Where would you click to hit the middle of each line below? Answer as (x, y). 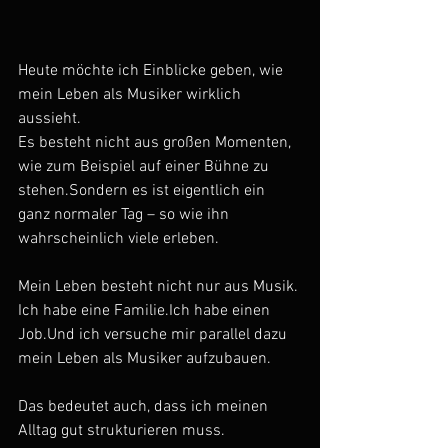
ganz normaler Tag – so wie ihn (125, 215)
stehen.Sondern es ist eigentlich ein (143, 191)
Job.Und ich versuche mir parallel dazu (154, 335)
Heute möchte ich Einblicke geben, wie (152, 71)
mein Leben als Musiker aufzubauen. (144, 359)
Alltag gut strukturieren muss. (121, 431)
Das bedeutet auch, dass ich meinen (145, 407)
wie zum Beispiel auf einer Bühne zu (145, 167)
